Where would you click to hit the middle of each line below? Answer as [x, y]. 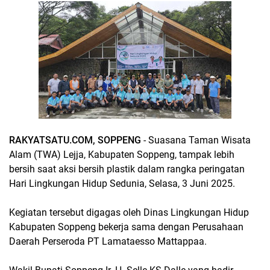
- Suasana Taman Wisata [197, 140]
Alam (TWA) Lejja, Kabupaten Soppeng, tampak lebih [122, 155]
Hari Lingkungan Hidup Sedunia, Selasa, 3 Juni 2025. [122, 184]
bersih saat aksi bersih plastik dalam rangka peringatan [127, 169]
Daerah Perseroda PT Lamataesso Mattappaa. [108, 241]
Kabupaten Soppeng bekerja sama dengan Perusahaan [126, 227]
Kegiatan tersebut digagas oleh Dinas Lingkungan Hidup [129, 212]
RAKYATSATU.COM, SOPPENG [76, 140]
